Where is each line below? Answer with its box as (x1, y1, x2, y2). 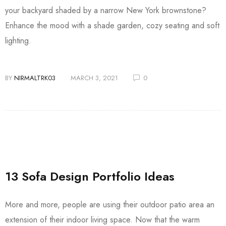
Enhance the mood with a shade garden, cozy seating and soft (5, 20, 219, 32)
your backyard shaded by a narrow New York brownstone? (5, 5, 206, 17)
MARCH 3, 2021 (71, 73, 118, 83)
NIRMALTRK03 (14, 73, 55, 83)
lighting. (5, 35, 34, 47)
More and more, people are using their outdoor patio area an (5, 199, 214, 211)
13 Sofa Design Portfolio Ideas (5, 167, 175, 186)
